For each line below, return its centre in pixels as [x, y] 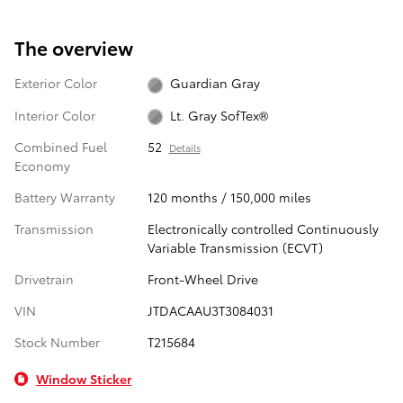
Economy [42, 165]
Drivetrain [44, 278]
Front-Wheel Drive [202, 278]
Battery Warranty [65, 197]
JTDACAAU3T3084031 [210, 310]
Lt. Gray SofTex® [219, 115]
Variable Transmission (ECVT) [235, 247]
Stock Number [57, 341]
